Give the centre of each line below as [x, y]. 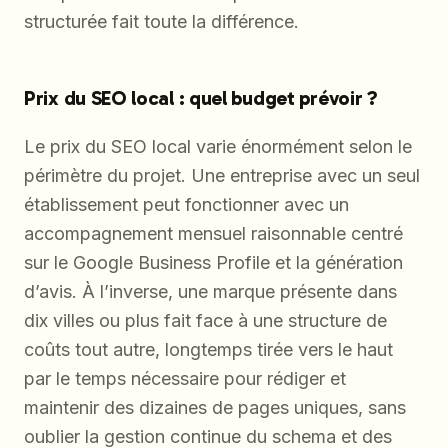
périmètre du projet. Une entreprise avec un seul [222, 175]
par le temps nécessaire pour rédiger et [185, 378]
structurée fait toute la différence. [161, 21]
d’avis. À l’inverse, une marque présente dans [210, 291]
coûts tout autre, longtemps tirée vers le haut [208, 349]
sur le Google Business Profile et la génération [213, 262]
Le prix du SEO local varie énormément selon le [218, 146]
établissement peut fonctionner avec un [186, 204]
